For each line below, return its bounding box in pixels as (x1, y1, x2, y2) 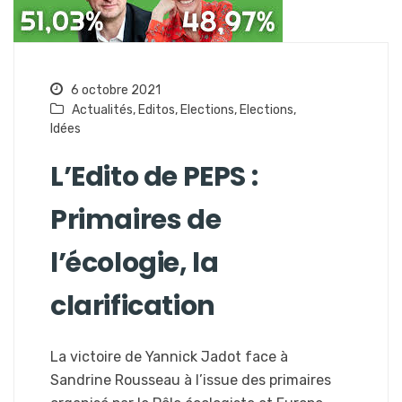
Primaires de (50, 201, 222, 240)
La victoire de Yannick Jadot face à (50, 348, 288, 366)
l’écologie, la (50, 244, 219, 283)
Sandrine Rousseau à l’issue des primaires (50, 371, 331, 389)
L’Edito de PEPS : (50, 158, 258, 197)
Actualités (72, 102, 133, 118)
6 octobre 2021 (68, 83, 161, 99)
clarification (50, 287, 215, 326)
